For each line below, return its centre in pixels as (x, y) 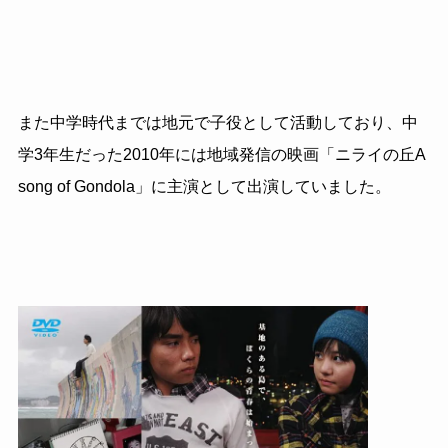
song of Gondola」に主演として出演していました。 (204, 186)
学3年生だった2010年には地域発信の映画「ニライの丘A (221, 154)
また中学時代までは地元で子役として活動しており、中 (217, 122)
